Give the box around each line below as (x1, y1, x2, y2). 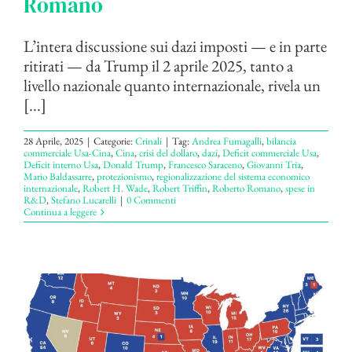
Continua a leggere (24, 205, 97, 219)
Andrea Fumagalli (192, 134, 262, 148)
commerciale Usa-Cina (24, 146, 111, 160)
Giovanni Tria (247, 158, 301, 172)
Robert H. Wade (82, 181, 148, 196)
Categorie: (93, 134, 135, 148)
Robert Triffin (152, 181, 207, 196)
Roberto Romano (212, 181, 280, 196)
